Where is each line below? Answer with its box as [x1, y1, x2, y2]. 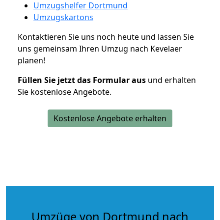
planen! [18, 55, 45, 66]
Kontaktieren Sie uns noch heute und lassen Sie [18, 31, 194, 42]
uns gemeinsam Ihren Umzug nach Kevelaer [18, 43, 182, 54]
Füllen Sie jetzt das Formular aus [18, 74, 146, 85]
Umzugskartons [33, 11, 93, 23]
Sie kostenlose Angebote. [18, 86, 111, 97]
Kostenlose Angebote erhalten [54, 112, 166, 124]
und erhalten [146, 74, 196, 85]
